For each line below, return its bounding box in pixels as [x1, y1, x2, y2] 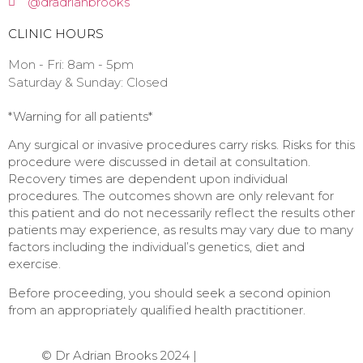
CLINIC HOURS [8, 25, 104, 41]
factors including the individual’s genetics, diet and [8, 239, 305, 255]
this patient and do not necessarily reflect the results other [8, 205, 355, 221]
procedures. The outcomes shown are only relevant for [8, 188, 334, 204]
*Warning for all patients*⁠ [8, 108, 152, 124]
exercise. [8, 256, 61, 272]
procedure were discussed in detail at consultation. [8, 154, 310, 170]
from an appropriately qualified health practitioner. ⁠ [8, 301, 309, 318]
